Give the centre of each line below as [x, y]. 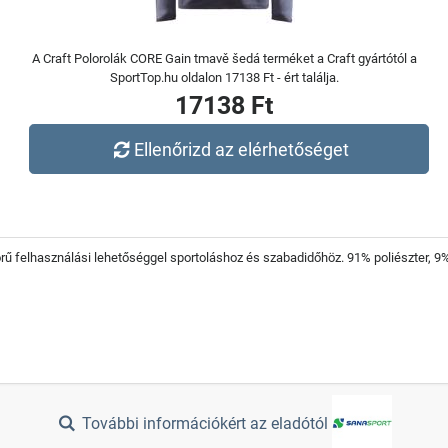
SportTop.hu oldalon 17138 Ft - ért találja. [224, 77]
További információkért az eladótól [205, 424]
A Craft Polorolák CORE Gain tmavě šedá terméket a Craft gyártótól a [224, 58]
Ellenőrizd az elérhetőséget [242, 149]
